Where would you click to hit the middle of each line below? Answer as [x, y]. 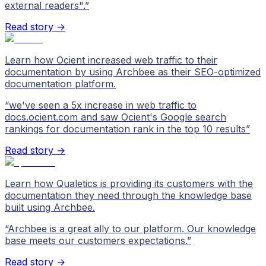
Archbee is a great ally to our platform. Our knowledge [132, 228]
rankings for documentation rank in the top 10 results [125, 129]
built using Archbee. [50, 207]
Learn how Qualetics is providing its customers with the [129, 183]
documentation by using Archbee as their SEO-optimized [133, 72]
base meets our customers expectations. [96, 240]
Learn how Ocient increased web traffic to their [111, 60]
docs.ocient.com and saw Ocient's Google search [115, 117]
